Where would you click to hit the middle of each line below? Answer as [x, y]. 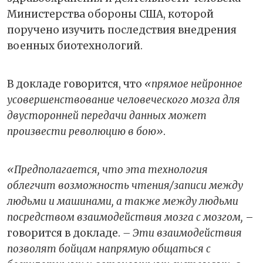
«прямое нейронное [193, 84]
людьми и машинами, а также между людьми [123, 202]
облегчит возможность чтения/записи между [125, 186]
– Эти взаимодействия [182, 233]
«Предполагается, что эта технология [107, 170]
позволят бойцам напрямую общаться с [109, 249]
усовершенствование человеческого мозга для [124, 100]
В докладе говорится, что [76, 84]
